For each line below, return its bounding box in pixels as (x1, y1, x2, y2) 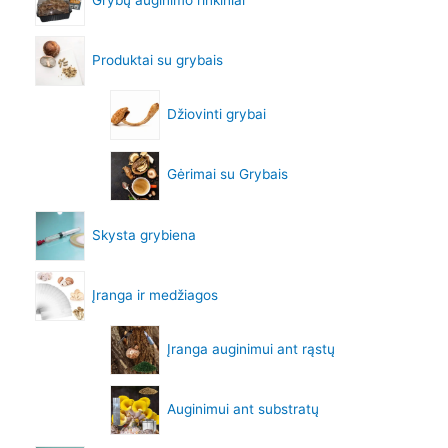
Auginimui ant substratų (166, 401, 319, 418)
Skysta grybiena (91, 226, 196, 243)
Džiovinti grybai (166, 106, 266, 123)
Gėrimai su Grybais (166, 166, 288, 183)
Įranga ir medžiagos (91, 286, 218, 303)
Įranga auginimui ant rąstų (166, 340, 335, 357)
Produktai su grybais (91, 52, 223, 69)
